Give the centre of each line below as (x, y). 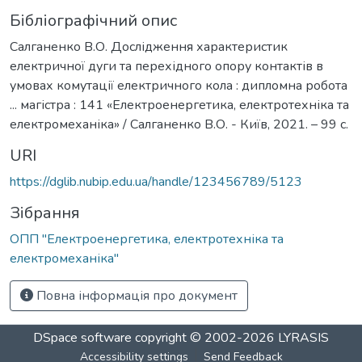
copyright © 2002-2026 (205, 338)
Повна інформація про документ (135, 295)
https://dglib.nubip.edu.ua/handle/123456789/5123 (156, 181)
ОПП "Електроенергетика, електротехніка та (147, 239)
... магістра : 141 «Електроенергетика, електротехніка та (179, 105)
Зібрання (45, 213)
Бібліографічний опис (93, 20)
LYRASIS (303, 338)
